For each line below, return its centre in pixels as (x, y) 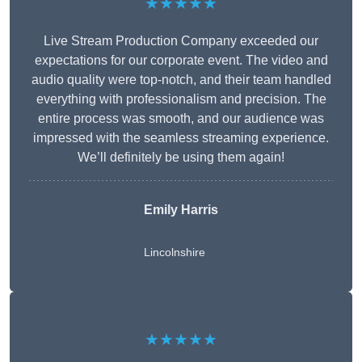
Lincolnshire (175, 253)
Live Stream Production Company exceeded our (181, 41)
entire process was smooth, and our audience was (181, 119)
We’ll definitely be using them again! (181, 158)
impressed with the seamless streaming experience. (181, 138)
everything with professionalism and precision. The (181, 99)
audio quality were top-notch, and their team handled (181, 80)
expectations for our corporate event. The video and (181, 61)
